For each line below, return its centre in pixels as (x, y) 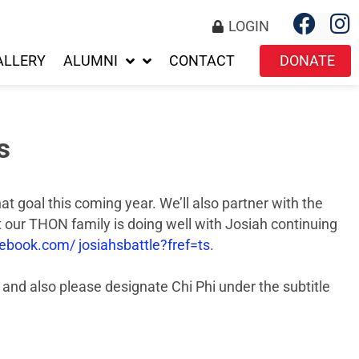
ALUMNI (91, 61)
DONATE (307, 61)
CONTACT (202, 61)
